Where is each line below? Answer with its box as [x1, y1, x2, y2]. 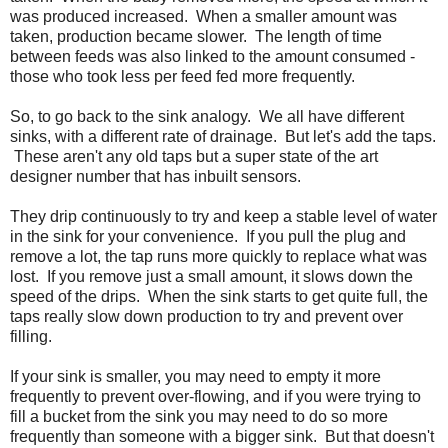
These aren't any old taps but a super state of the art [10, 147, 378, 165]
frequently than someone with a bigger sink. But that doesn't [10, 427, 434, 445]
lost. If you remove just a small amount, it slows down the [10, 267, 413, 285]
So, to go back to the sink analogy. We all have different [10, 107, 404, 125]
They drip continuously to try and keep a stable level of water [10, 207, 437, 225]
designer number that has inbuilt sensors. [10, 167, 301, 185]
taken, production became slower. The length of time [10, 27, 382, 45]
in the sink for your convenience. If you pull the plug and [10, 227, 406, 245]
